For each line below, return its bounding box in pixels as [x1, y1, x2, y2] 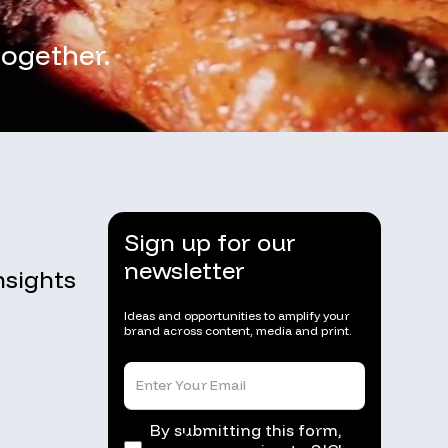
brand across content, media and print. [124, 322, 353, 338]
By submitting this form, [150, 419, 342, 440]
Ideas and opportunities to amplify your [124, 307, 351, 323]
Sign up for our [124, 226, 297, 257]
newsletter [124, 254, 246, 285]
